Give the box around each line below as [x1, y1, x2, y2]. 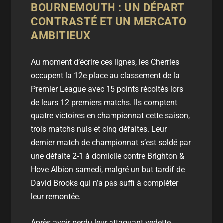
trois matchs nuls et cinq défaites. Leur [31, 124, 167, 134]
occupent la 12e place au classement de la [31, 70, 180, 80]
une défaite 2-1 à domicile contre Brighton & [31, 151, 185, 161]
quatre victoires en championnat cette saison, [31, 111, 190, 120]
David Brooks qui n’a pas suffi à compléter [31, 178, 179, 188]
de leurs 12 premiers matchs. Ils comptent [31, 97, 178, 107]
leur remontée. [31, 191, 81, 201]
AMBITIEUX [31, 29, 91, 42]
